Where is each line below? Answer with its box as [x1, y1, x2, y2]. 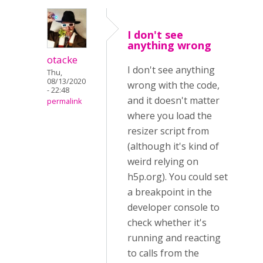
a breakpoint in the [127, 186, 212, 198]
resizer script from [127, 124, 209, 137]
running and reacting [127, 231, 221, 244]
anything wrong [127, 38, 211, 52]
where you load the [127, 109, 212, 122]
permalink [47, 96, 82, 106]
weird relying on [127, 155, 198, 168]
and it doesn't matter [127, 94, 220, 107]
